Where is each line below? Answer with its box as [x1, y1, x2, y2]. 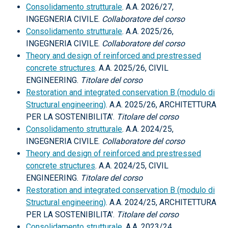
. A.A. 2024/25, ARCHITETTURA [106, 197, 217, 207]
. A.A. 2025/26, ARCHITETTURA [106, 100, 217, 109]
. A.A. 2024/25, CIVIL [95, 161, 169, 170]
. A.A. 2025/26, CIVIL [95, 63, 169, 73]
